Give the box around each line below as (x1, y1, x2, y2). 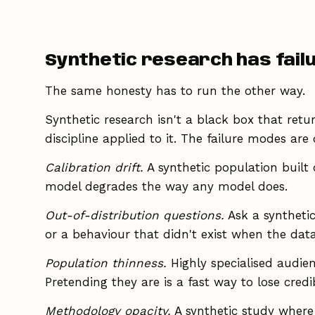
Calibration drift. (45, 160, 143, 174)
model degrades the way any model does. (45, 179, 288, 193)
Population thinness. (45, 255, 167, 270)
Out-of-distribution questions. (45, 207, 224, 222)
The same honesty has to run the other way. (45, 83, 305, 98)
